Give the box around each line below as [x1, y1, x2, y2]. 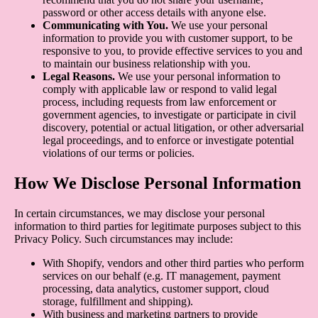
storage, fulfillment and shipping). [43, 295, 193, 308]
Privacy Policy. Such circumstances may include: [14, 233, 233, 246]
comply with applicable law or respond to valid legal [43, 83, 277, 96]
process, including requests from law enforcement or [43, 96, 276, 109]
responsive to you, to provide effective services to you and [43, 45, 302, 57]
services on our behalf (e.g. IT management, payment [43, 270, 280, 283]
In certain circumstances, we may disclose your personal [14, 207, 265, 220]
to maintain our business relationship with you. [43, 57, 251, 70]
